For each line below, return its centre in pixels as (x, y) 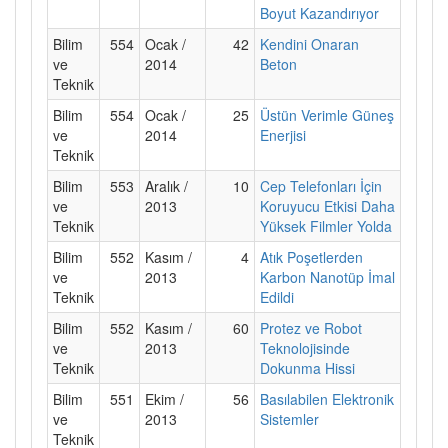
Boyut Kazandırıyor (319, 12)
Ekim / (164, 398)
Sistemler (289, 418)
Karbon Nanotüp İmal (327, 276)
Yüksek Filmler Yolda (326, 225)
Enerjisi (283, 134)
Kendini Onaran (309, 43)
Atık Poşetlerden (311, 256)
